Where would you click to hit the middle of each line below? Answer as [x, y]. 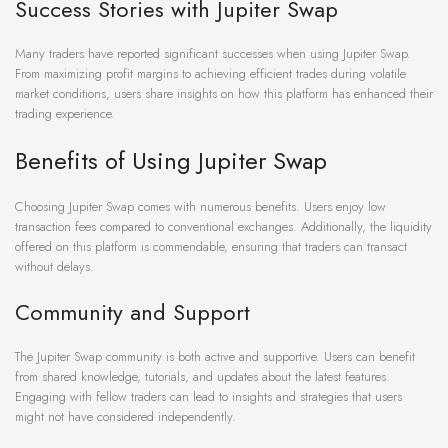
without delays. [54, 267]
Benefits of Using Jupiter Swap [171, 161]
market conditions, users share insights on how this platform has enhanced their [224, 94]
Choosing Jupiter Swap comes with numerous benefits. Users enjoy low [200, 207]
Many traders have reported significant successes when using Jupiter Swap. [213, 54]
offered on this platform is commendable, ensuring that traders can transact [211, 247]
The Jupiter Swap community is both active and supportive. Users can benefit [215, 357]
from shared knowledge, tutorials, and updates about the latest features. [202, 377]
